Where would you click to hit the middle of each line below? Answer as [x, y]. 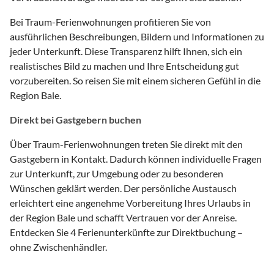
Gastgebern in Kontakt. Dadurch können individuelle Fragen [136, 158]
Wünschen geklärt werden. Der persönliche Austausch [123, 188]
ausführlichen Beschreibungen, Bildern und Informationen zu [137, 36]
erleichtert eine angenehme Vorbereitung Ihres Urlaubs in [130, 202]
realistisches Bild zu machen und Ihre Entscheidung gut [124, 65]
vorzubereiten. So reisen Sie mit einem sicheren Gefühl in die [135, 80]
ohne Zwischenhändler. [58, 246]
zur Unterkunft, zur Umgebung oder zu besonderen [117, 173]
